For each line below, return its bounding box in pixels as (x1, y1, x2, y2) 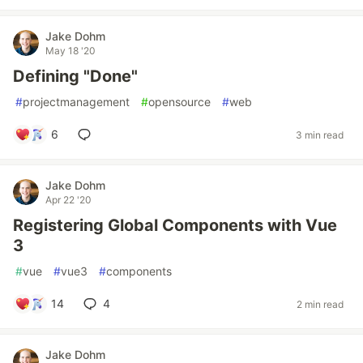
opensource (148, 95, 211, 109)
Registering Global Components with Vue (13, 216, 337, 235)
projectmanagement (23, 95, 130, 109)
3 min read (296, 128, 344, 141)
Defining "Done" (13, 66, 138, 86)
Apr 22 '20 (45, 194, 92, 206)
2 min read (297, 297, 344, 310)
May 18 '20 (45, 45, 96, 57)
